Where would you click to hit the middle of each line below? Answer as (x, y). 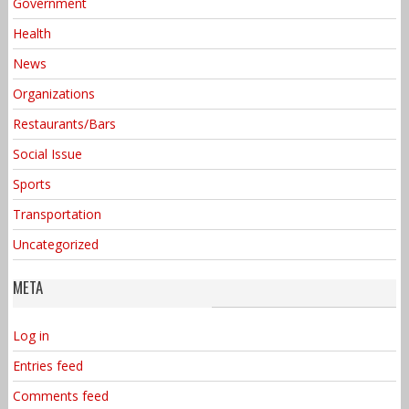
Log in (31, 335)
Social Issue (47, 153)
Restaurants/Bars (64, 123)
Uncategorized (55, 244)
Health (31, 33)
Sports (31, 184)
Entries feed (47, 365)
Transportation (57, 214)
